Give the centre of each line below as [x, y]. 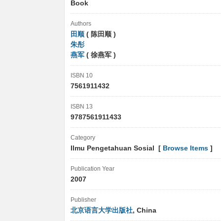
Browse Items [185, 148]
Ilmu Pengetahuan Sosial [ [117, 148]
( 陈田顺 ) [100, 34]
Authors [81, 24]
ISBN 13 [82, 107]
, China [146, 210]
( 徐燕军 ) [100, 55]
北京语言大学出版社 [102, 210]
